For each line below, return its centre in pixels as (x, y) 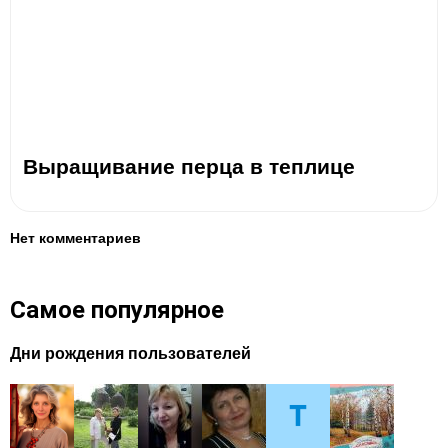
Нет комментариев (75, 237)
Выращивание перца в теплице (189, 166)
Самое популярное (117, 309)
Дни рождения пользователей (130, 353)
